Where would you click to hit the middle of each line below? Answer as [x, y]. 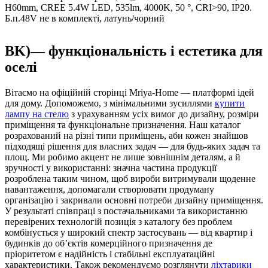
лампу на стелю [37, 114]
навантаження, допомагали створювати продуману [109, 189]
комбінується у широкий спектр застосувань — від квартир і [129, 232]
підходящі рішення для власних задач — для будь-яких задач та [133, 146]
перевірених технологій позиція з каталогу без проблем [118, 221]
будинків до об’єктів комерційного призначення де [109, 243]
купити [230, 103]
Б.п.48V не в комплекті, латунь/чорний [85, 18]
